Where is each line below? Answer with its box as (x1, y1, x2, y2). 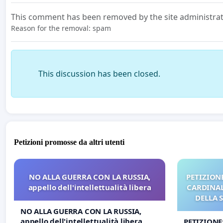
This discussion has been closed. (38, 68, 160, 80)
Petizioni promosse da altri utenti (14, 137, 124, 146)
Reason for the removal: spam (11, 23, 111, 33)
